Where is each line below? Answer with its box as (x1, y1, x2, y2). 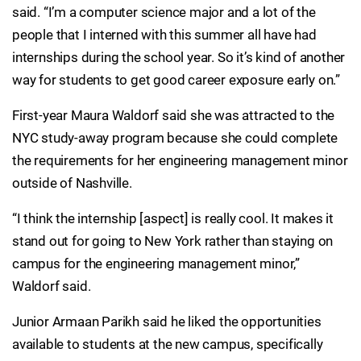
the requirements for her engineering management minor (12, 152, 348, 168)
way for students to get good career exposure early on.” (12, 72, 340, 88)
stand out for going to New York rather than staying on (12, 233, 334, 249)
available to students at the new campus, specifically (12, 336, 323, 352)
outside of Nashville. (12, 175, 132, 191)
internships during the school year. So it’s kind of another (12, 49, 346, 65)
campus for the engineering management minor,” (12, 255, 300, 272)
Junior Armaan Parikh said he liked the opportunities (12, 313, 322, 330)
